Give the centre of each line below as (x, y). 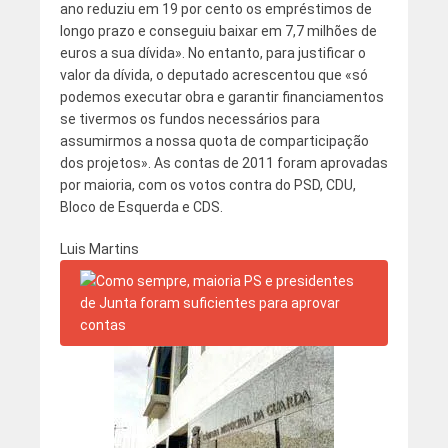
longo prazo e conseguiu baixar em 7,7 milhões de (218, 31)
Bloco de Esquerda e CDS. (141, 207)
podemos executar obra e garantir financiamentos (221, 97)
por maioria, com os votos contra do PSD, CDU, (207, 185)
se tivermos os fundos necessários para (189, 119)
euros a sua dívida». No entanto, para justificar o (212, 53)
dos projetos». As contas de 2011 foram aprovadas (223, 163)
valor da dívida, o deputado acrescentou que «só (213, 75)
